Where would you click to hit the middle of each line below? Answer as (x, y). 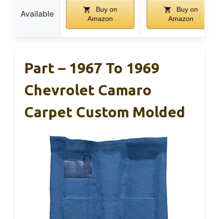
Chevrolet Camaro (88, 90)
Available (37, 14)
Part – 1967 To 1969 (92, 68)
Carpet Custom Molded (105, 112)
